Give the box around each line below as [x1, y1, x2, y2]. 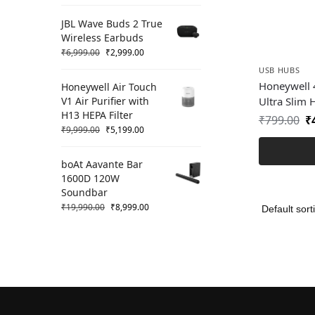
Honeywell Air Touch [61, 80, 157, 94]
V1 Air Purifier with [61, 94, 149, 108]
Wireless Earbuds [61, 30, 143, 44]
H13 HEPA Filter [61, 108, 133, 122]
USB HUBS [258, 65, 300, 76]
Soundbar [61, 186, 108, 200]
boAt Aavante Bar [61, 157, 143, 172]
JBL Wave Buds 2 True [61, 16, 162, 30]
